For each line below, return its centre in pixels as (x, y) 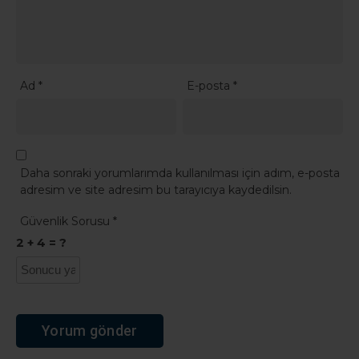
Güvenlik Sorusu (67, 221)
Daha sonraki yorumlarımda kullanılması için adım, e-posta (180, 173)
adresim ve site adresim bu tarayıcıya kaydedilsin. (156, 190)
